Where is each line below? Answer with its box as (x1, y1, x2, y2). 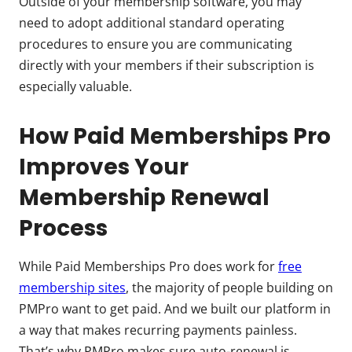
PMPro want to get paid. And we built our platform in (19, 299, 331, 317)
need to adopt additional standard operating (19, 13, 284, 31)
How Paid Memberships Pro (19, 120, 331, 152)
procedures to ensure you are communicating (19, 35, 292, 53)
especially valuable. (19, 77, 132, 95)
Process (19, 212, 108, 244)
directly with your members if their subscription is (19, 56, 314, 74)
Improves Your (19, 151, 189, 182)
